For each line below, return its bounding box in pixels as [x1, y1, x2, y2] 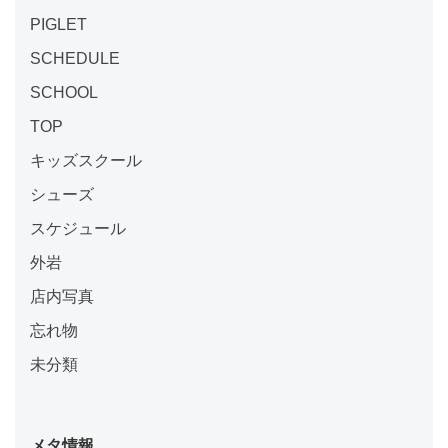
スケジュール [30, 220, 126, 238]
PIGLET [30, 16, 87, 34]
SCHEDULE [30, 50, 120, 68]
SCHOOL [30, 84, 98, 102]
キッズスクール [30, 152, 142, 170]
